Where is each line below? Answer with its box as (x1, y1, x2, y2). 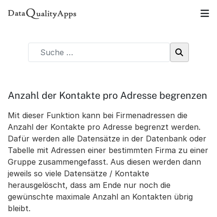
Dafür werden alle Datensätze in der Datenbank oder (8, 134, 206, 143)
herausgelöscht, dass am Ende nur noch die (8, 180, 170, 190)
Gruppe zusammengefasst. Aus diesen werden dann (8, 157, 201, 167)
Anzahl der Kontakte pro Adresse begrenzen (8, 90, 207, 101)
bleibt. (8, 203, 31, 213)
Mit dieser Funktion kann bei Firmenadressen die (8, 110, 187, 120)
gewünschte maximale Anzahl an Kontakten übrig (8, 192, 193, 201)
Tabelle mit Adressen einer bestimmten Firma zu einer (8, 145, 208, 155)
